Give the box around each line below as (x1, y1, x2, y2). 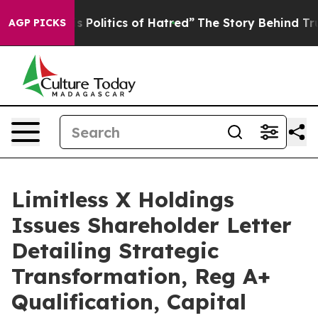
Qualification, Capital (11, 288, 246, 315)
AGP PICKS (9, 16, 66, 29)
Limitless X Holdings (11, 186, 234, 213)
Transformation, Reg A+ (11, 263, 270, 290)
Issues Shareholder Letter (11, 212, 292, 238)
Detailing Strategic (11, 237, 219, 264)
